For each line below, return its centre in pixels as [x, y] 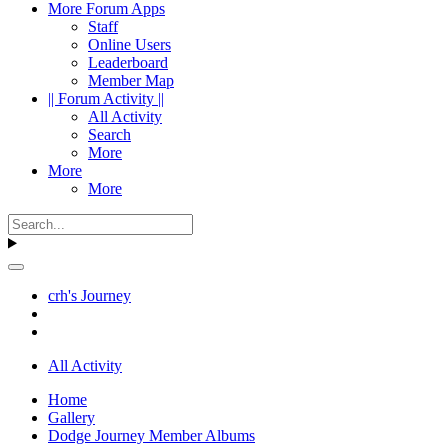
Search [109, 134]
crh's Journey [89, 295]
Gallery [71, 417]
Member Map [131, 80]
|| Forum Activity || [106, 98]
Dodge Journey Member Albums [151, 435]
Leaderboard [128, 62]
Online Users [129, 44]
